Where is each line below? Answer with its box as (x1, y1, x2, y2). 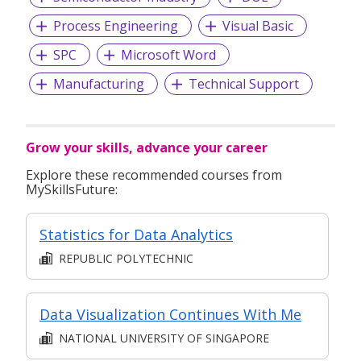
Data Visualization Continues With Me (39, 305, 301, 325)
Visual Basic (222, 17, 293, 35)
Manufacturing (52, 75, 144, 93)
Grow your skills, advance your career (26, 139, 268, 157)
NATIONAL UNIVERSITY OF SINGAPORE (59, 330, 269, 346)
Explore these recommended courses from (26, 166, 282, 185)
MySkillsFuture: (26, 180, 118, 199)
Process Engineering (52, 17, 178, 35)
